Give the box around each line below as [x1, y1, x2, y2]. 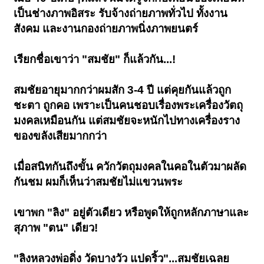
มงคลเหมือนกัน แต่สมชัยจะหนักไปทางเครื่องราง [14, 114, 240, 127]
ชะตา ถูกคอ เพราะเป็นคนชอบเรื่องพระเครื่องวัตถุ [14, 99, 243, 112]
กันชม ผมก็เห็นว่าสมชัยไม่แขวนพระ [14, 176, 183, 189]
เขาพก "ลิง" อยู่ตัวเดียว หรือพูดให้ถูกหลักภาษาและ [14, 206, 249, 219]
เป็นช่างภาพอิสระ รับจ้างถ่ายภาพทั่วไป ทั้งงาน [14, 7, 228, 20]
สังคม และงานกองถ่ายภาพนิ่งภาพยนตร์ [14, 22, 199, 35]
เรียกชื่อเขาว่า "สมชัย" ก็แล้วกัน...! [14, 53, 176, 66]
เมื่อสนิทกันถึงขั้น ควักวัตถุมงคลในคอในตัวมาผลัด [14, 160, 247, 173]
